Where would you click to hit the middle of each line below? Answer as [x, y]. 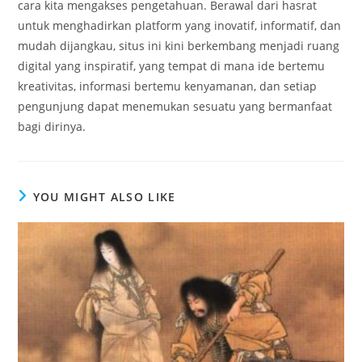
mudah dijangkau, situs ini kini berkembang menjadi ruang [179, 45]
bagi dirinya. [52, 126]
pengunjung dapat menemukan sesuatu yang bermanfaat [175, 106]
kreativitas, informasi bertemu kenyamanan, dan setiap [168, 86]
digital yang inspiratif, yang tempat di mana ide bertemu [172, 65]
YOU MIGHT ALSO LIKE [104, 196]
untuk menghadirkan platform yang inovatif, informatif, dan [180, 25]
